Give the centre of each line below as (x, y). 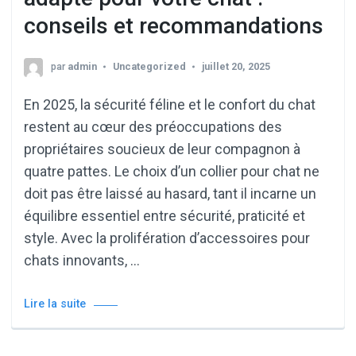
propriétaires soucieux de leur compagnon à (162, 149)
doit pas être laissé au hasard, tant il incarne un (170, 194)
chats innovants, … (82, 261)
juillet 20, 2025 (236, 67)
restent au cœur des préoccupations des (153, 127)
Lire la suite (55, 304)
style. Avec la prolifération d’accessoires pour (167, 238)
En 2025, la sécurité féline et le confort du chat (170, 105)
